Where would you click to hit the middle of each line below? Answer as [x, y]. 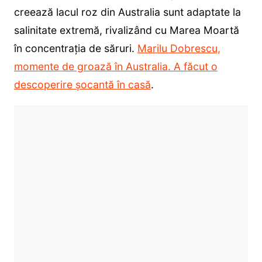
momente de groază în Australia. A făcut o [116, 66]
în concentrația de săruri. [75, 48]
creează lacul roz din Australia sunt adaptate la [127, 12]
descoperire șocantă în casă [82, 84]
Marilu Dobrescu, [179, 48]
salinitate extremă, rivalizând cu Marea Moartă [126, 30]
